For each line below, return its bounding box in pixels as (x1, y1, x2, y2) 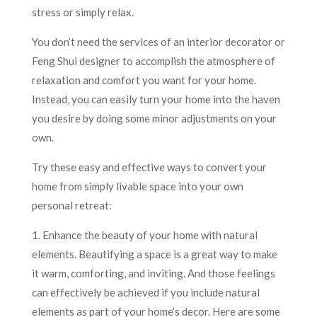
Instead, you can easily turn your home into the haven (31, 92, 280, 105)
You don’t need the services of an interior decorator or (31, 35, 285, 48)
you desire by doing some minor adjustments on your (31, 111, 277, 125)
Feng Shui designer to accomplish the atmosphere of (31, 54, 275, 67)
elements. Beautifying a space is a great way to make (31, 247, 277, 260)
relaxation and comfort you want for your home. (31, 73, 256, 86)
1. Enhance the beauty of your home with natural (31, 228, 258, 241)
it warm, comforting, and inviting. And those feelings (31, 266, 275, 279)
